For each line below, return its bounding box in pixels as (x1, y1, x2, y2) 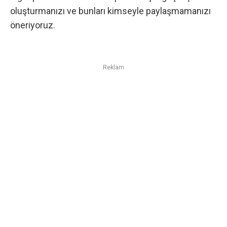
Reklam (103, 63, 124, 71)
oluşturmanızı (10, 5, 65, 16)
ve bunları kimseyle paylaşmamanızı (65, 5, 211, 16)
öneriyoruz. (10, 19, 55, 30)
